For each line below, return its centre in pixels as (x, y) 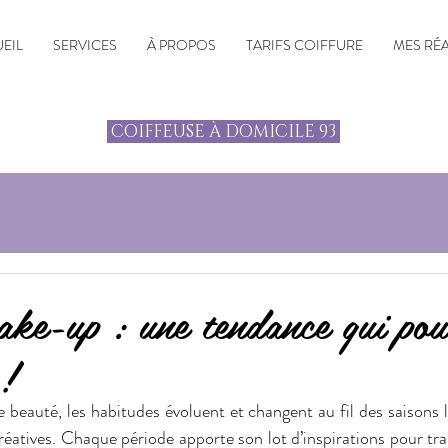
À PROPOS (181, 45)
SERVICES (85, 45)
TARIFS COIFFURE (304, 45)
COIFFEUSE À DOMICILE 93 (223, 131)
